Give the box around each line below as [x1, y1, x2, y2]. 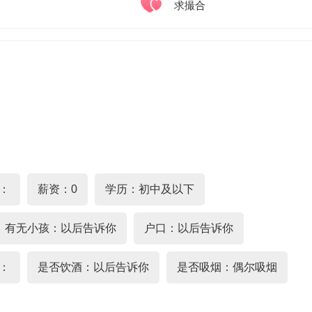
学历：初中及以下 [105, 183, 194, 195]
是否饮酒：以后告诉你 [38, 261, 149, 273]
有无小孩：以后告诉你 [5, 222, 116, 234]
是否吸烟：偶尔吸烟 [177, 261, 277, 273]
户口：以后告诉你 [144, 222, 233, 234]
